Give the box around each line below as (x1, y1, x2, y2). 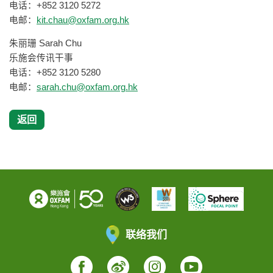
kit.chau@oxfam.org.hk (37, 15, 129, 25)
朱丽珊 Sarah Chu (9, 38, 152, 49)
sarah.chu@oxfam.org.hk (37, 82, 138, 93)
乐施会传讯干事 (9, 53, 139, 63)
